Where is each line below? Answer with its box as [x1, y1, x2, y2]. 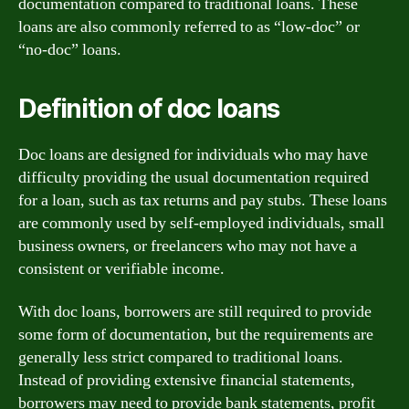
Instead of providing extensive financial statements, [18, 370, 355, 391]
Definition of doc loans [18, 92, 280, 124]
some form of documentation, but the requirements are [18, 324, 373, 345]
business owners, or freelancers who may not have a [18, 235, 357, 257]
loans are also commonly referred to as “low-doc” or [18, 16, 360, 37]
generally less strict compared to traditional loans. [18, 347, 343, 368]
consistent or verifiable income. [18, 257, 225, 279]
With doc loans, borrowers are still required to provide [18, 301, 372, 322]
